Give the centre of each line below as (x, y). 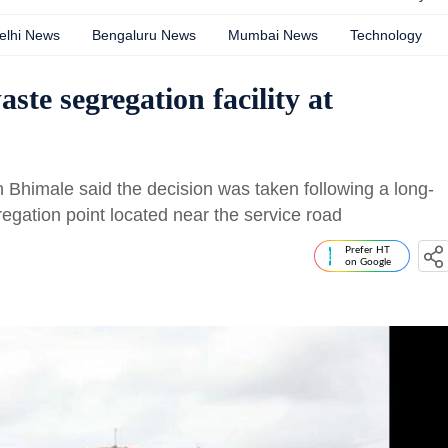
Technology (386, 35)
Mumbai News (273, 35)
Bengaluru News (144, 35)
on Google (368, 262)
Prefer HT (367, 250)
